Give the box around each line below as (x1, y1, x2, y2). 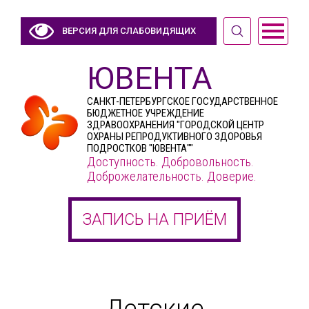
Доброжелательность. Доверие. (87, 168, 257, 184)
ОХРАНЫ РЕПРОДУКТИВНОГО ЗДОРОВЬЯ (87, 130, 262, 143)
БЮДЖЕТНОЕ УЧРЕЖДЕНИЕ (87, 107, 204, 119)
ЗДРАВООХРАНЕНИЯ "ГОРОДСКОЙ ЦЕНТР (87, 119, 264, 131)
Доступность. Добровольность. (87, 154, 254, 170)
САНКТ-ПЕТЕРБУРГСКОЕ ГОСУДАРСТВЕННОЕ (87, 95, 278, 108)
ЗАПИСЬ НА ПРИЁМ (82, 210, 227, 229)
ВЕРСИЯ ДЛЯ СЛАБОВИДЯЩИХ (62, 26, 196, 36)
